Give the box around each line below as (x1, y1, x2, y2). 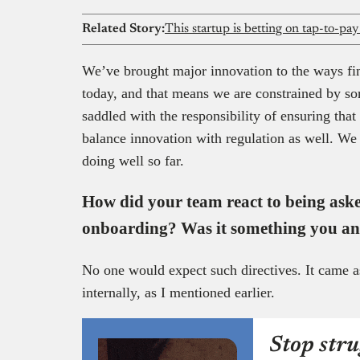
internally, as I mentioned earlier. (82, 284, 275, 301)
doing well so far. (82, 152, 184, 169)
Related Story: (82, 22, 165, 35)
